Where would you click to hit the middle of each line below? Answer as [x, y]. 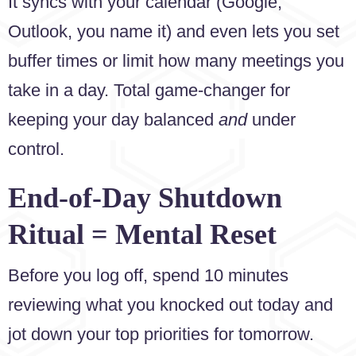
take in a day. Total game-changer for [149, 90]
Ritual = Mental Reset [142, 235]
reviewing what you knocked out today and [170, 305]
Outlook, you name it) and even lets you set [174, 31]
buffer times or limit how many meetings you [176, 60]
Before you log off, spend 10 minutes [148, 276]
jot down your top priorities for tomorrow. [161, 335]
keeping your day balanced [113, 119]
